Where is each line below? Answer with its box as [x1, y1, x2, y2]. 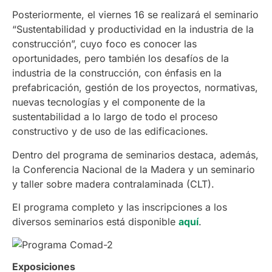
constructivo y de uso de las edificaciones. [12, 125, 208, 138]
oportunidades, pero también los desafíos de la [12, 52, 229, 65]
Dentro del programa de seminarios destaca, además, [12, 148, 259, 161]
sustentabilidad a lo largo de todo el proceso [12, 110, 218, 123]
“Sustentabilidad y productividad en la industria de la [12, 23, 254, 36]
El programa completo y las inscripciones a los [12, 200, 227, 213]
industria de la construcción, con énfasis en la [12, 67, 222, 80]
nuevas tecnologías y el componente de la [12, 96, 205, 109]
